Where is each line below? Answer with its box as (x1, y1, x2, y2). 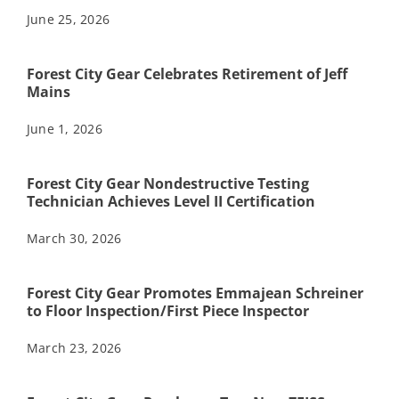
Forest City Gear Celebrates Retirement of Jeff (26, 63, 347, 84)
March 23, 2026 (26, 338, 122, 356)
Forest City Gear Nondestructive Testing (26, 173, 309, 193)
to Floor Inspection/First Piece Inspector (26, 300, 309, 321)
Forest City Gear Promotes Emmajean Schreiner (26, 282, 363, 303)
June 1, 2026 (26, 119, 102, 137)
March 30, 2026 (26, 229, 122, 247)
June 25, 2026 (26, 10, 110, 28)
